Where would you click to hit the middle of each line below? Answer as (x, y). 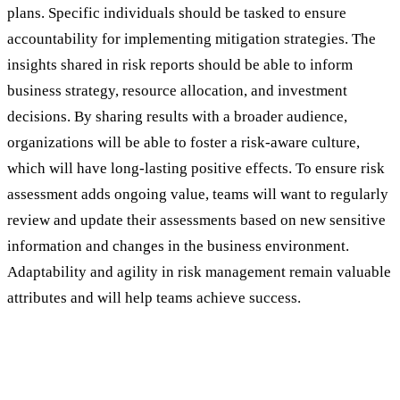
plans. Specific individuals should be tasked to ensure (177, 12)
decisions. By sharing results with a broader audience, (177, 116)
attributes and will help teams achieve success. (154, 297)
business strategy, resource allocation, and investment (177, 90)
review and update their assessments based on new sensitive (196, 220)
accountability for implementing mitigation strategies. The (192, 38)
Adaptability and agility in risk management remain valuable (199, 271)
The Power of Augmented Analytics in (173, 352)
